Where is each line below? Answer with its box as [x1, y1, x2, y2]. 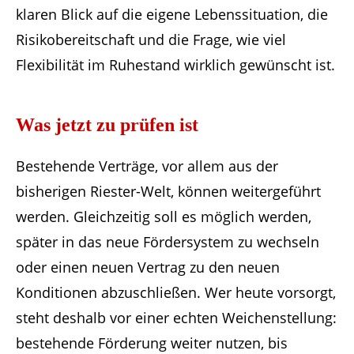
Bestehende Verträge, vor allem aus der [16, 156, 278, 176]
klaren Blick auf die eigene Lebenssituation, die [16, 5, 328, 24]
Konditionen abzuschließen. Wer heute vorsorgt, [16, 283, 336, 303]
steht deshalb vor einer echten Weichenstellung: [16, 308, 337, 328]
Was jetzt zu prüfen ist [16, 115, 198, 136]
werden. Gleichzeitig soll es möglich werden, [16, 207, 311, 227]
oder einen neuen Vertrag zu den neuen [16, 258, 280, 277]
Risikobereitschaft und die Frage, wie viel [16, 30, 286, 50]
